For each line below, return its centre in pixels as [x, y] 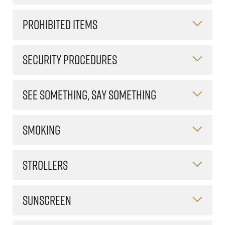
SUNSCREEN [47, 200]
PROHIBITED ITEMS [60, 24]
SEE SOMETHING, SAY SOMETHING [89, 94]
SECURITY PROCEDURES [70, 59]
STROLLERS [45, 165]
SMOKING [41, 130]
